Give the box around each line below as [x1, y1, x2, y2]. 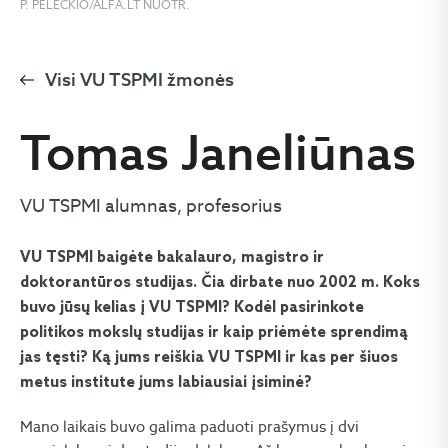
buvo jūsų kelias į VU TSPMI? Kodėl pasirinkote [20, 299, 364, 317]
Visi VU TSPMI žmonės [45, 68, 234, 91]
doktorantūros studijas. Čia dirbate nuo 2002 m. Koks [20, 274, 420, 292]
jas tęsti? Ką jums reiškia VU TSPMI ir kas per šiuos [20, 349, 398, 367]
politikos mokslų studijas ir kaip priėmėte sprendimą [20, 324, 408, 342]
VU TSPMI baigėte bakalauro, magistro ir [20, 249, 324, 267]
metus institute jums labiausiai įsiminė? [20, 374, 312, 392]
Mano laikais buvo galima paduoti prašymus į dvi [20, 417, 359, 436]
